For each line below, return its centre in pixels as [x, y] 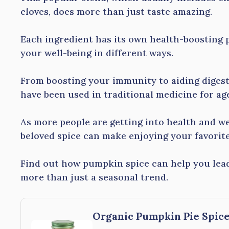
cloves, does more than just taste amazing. [116, 12]
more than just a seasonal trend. [94, 177]
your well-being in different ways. [97, 53]
